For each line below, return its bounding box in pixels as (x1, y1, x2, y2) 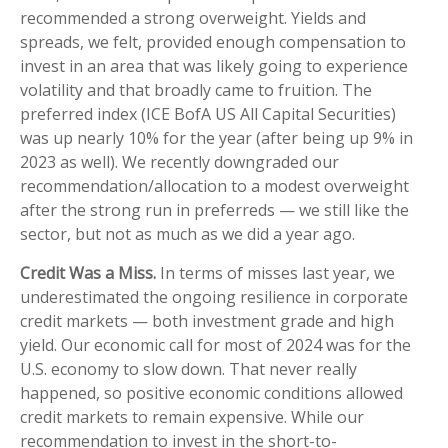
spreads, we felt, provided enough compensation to (20, 31, 406, 54)
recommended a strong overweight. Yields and (20, 7, 366, 30)
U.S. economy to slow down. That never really (20, 358, 357, 381)
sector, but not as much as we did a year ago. (20, 223, 355, 246)
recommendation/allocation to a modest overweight (20, 175, 409, 198)
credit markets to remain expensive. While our (20, 406, 364, 429)
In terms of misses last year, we (156, 262, 395, 285)
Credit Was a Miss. (20, 262, 156, 285)
